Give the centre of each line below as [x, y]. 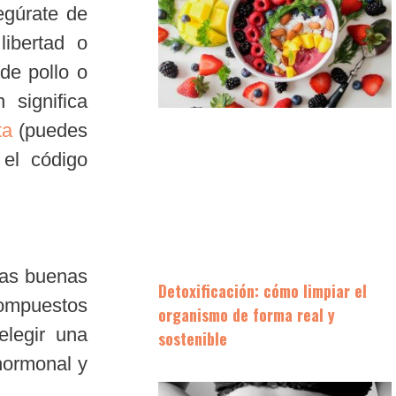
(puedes [50, 130]
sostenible [193, 338]
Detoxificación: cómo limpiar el [263, 290]
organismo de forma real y [247, 314]
